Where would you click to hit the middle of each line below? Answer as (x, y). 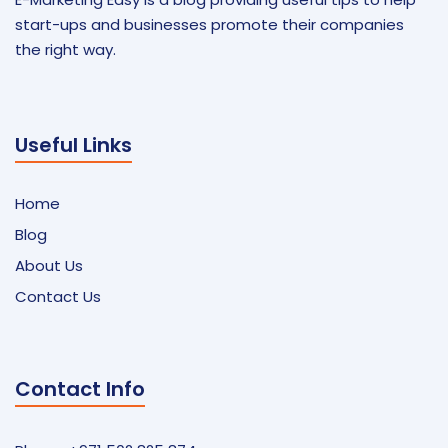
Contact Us (58, 297)
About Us (49, 266)
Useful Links (73, 145)
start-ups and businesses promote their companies (209, 24)
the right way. (65, 49)
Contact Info (80, 389)
